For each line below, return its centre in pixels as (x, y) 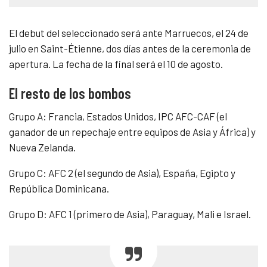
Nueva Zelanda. (42, 148)
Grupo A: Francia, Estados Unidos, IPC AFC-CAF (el (118, 117)
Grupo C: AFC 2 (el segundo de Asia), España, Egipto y (122, 173)
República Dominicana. (59, 189)
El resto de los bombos (70, 93)
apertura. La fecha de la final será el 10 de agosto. (116, 64)
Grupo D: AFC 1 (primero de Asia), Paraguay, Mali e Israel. (130, 214)
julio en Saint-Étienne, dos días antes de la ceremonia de (130, 49)
